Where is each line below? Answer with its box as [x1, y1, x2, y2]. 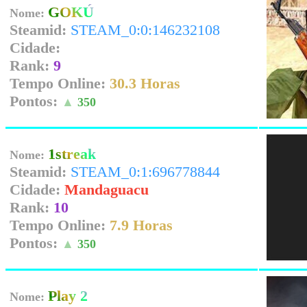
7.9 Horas [110, 217, 173, 234]
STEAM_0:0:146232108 [71, 21, 220, 38]
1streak [48, 145, 96, 162]
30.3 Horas [110, 75, 180, 92]
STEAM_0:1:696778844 [71, 163, 220, 180]
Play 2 [48, 287, 88, 304]
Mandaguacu [64, 181, 149, 198]
